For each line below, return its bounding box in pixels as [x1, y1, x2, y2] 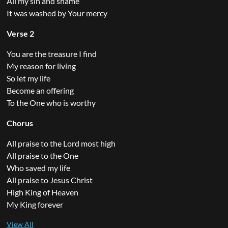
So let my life [6, 73, 50, 83]
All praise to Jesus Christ [6, 175, 93, 185]
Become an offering [6, 85, 74, 95]
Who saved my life [6, 162, 70, 173]
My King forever [6, 199, 63, 209]
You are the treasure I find [6, 48, 97, 59]
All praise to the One [6, 150, 78, 160]
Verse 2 [6, 28, 34, 38]
